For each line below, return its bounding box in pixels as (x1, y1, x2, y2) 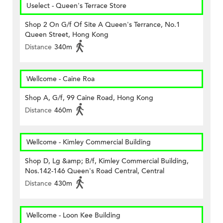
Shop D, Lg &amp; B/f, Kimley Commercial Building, (25, 156, 189, 166)
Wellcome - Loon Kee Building (26, 211, 120, 221)
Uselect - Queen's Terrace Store (26, 1, 126, 11)
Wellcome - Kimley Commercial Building (26, 137, 151, 147)
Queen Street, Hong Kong (25, 30, 109, 40)
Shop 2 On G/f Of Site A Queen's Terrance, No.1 (25, 20, 180, 30)
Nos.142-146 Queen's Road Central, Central (25, 166, 164, 176)
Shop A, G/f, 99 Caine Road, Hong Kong (25, 93, 153, 103)
